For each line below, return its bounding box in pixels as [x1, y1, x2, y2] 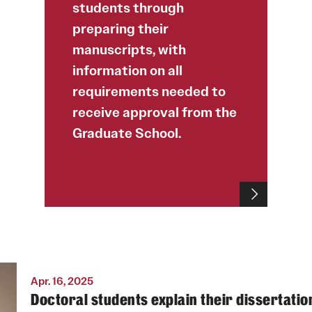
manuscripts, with [72, 41, 186, 58]
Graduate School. [72, 125, 181, 141]
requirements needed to [72, 83, 226, 100]
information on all [72, 62, 182, 79]
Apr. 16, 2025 [31, 274, 93, 288]
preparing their [72, 20, 169, 37]
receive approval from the [72, 104, 237, 120]
